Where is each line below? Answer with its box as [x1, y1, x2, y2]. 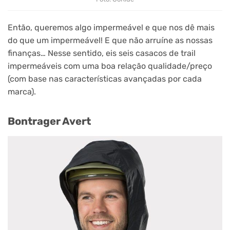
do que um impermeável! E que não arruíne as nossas [8, 35, 213, 46]
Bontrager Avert [8, 114, 91, 127]
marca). [8, 87, 36, 97]
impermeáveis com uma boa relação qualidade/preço [8, 61, 212, 71]
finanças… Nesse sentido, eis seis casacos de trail [8, 48, 196, 59]
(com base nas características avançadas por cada [8, 74, 202, 84]
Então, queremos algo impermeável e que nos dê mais [8, 23, 215, 33]
